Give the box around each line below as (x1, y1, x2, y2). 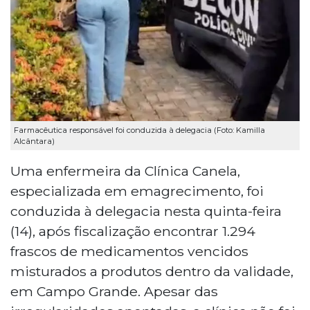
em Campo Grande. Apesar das (10, 282, 218, 300)
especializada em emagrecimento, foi (10, 182, 264, 199)
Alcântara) (14, 136, 55, 146)
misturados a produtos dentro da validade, (10, 262, 293, 280)
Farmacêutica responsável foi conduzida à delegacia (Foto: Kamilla (14, 125, 265, 135)
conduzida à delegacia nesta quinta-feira (10, 202, 282, 219)
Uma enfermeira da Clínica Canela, (10, 162, 240, 179)
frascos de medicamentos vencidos (10, 242, 248, 259)
